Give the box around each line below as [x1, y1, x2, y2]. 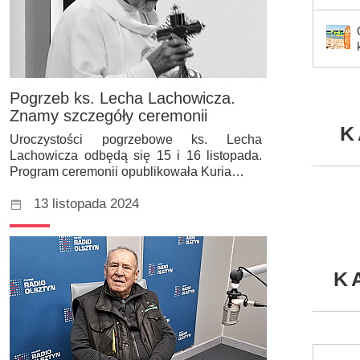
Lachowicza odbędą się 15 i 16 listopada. [10, 148, 262, 162]
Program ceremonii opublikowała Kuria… [10, 164, 244, 178]
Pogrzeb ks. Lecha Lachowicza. [10, 88, 235, 107]
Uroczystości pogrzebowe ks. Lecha [10, 132, 262, 146]
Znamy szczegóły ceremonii [10, 106, 207, 125]
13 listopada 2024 [34, 195, 139, 211]
